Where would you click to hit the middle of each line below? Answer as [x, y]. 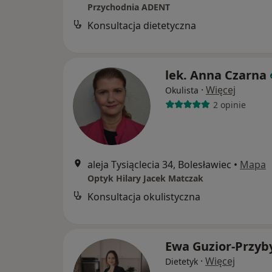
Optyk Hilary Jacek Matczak [145, 178]
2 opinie [229, 104]
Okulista [182, 90]
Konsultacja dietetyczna [142, 26]
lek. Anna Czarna [216, 75]
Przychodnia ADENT [129, 7]
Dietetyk [182, 262]
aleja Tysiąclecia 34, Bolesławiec [159, 165]
